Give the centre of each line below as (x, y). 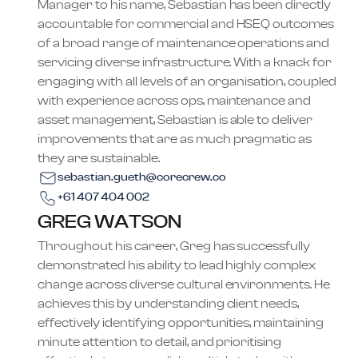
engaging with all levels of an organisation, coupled (187, 82)
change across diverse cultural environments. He (184, 284)
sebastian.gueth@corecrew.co (142, 177)
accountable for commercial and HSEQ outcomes (186, 24)
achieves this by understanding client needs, (169, 304)
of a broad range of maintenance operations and (184, 43)
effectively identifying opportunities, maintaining (181, 323)
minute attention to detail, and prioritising (160, 342)
